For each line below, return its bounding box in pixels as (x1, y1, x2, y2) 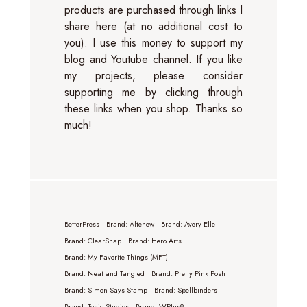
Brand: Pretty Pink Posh (151, 268, 225, 279)
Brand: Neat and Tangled (64, 268, 145, 279)
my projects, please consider (64, 67, 243, 84)
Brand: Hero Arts (128, 235, 182, 246)
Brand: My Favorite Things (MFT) (64, 251, 168, 262)
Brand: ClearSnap (64, 235, 121, 246)
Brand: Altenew (106, 219, 154, 230)
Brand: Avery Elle (161, 219, 215, 230)
